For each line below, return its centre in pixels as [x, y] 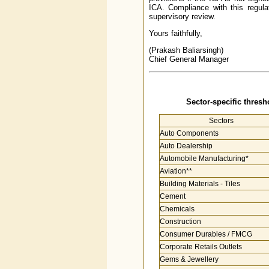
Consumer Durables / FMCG [206, 234]
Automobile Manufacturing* [204, 159]
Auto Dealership [186, 146]
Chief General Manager [189, 59]
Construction [180, 222]
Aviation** [176, 171]
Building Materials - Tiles [200, 184]
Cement [172, 196]
